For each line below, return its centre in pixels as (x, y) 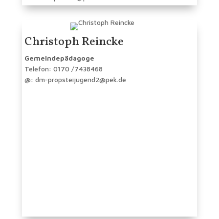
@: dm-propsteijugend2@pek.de (75, 79)
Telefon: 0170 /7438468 (63, 68)
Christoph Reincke (74, 42)
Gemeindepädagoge (59, 58)
